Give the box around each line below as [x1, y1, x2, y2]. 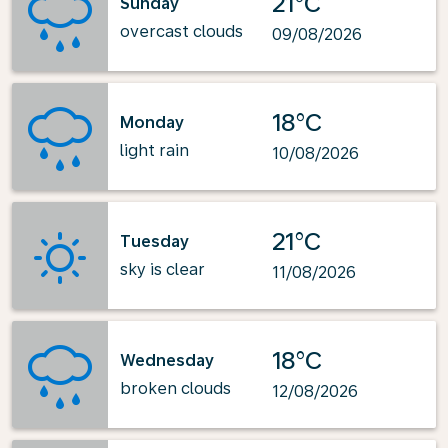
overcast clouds [120, 21, 243, 41]
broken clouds [120, 378, 231, 398]
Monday [120, 112, 184, 132]
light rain [120, 140, 189, 160]
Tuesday [120, 231, 189, 251]
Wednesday [120, 350, 214, 370]
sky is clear [120, 259, 205, 279]
